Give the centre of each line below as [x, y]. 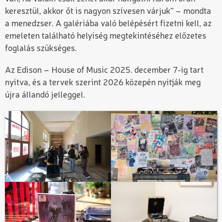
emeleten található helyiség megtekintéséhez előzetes [106, 36]
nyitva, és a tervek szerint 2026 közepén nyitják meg [103, 83]
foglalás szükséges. [41, 49]
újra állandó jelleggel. [45, 95]
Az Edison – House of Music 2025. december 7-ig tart [104, 70]
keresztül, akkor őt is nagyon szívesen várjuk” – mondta [108, 11]
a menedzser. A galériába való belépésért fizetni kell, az [108, 24]
